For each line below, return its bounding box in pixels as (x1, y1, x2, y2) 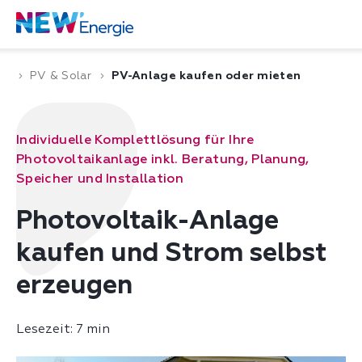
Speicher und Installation (16, 173, 184, 186)
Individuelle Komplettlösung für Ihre (16, 134, 255, 147)
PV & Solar (30, 70, 91, 82)
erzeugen (16, 273, 133, 299)
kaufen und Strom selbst (16, 241, 326, 267)
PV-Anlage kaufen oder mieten (112, 70, 301, 82)
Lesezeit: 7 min (16, 323, 110, 336)
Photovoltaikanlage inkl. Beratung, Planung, (16, 154, 309, 166)
